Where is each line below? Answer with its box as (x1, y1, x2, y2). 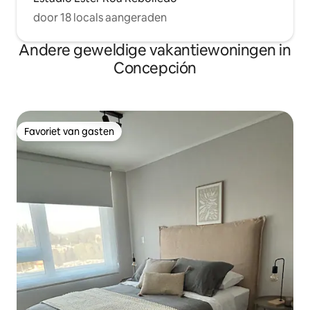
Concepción (113, 58, 197, 78)
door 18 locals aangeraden (33, 10, 167, 25)
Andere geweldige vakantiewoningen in (19, 40, 291, 60)
